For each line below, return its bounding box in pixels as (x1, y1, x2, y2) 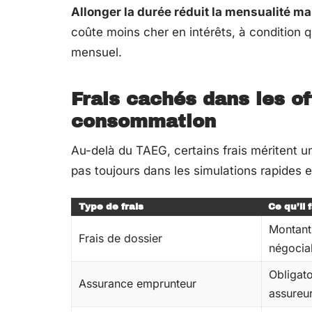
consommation (71, 111, 216, 131)
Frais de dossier (79, 231, 162, 245)
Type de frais (79, 201, 143, 212)
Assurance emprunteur (79, 276, 196, 290)
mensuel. (71, 45, 122, 59)
